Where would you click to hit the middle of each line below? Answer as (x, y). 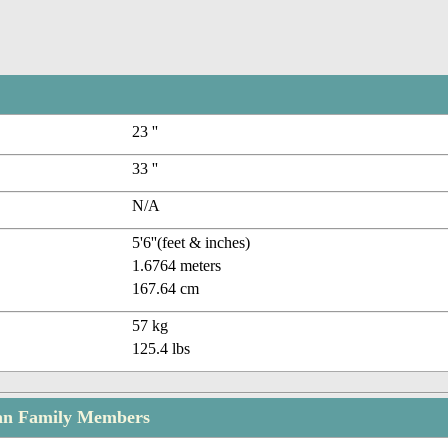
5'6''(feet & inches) (191, 243)
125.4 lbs (161, 349)
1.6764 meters (177, 266)
